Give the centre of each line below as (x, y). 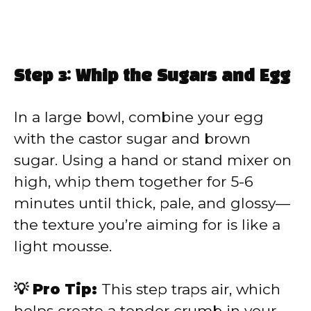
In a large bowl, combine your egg (139, 117)
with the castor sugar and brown (132, 138)
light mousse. (63, 246)
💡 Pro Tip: (56, 289)
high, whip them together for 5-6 (134, 181)
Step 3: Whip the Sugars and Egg (152, 77)
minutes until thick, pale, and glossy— (152, 203)
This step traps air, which (189, 289)
